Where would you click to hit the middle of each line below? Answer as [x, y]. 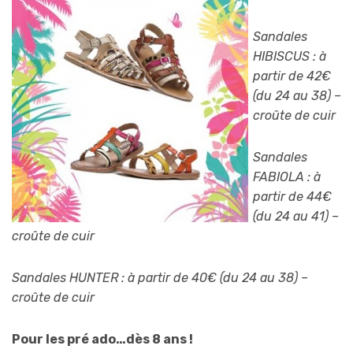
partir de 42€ [292, 76]
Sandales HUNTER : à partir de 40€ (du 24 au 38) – [160, 278]
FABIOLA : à [287, 177]
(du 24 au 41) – [296, 217]
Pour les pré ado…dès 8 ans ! [102, 340]
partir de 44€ [292, 197]
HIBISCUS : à [290, 57]
